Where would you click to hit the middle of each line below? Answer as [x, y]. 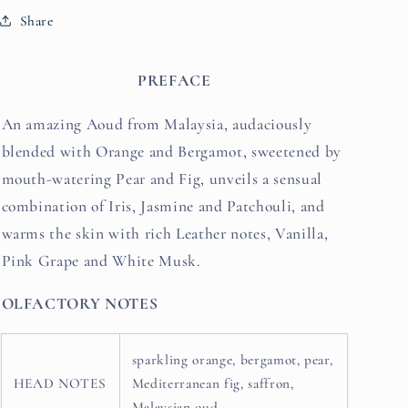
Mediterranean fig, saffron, [213, 383]
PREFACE [174, 81]
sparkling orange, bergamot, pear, [232, 360]
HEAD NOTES [60, 383]
